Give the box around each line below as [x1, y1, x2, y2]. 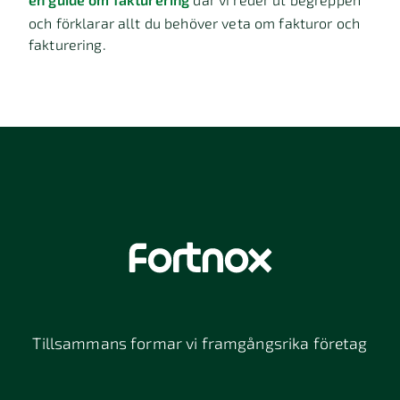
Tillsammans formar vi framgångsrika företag [32, 332, 368, 353]
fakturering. [29, 36, 106, 53]
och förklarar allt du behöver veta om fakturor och [29, 14, 361, 31]
